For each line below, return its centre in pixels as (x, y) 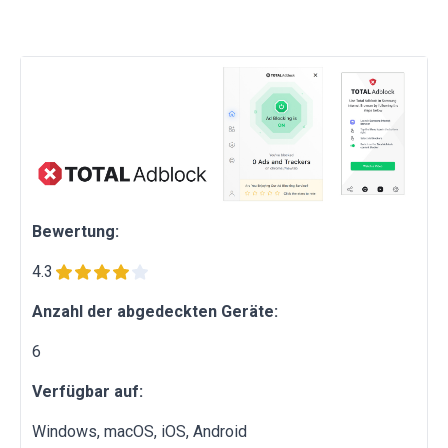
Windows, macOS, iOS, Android (139, 432)
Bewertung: (75, 232)
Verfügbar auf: (87, 392)
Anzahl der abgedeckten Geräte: (155, 312)
